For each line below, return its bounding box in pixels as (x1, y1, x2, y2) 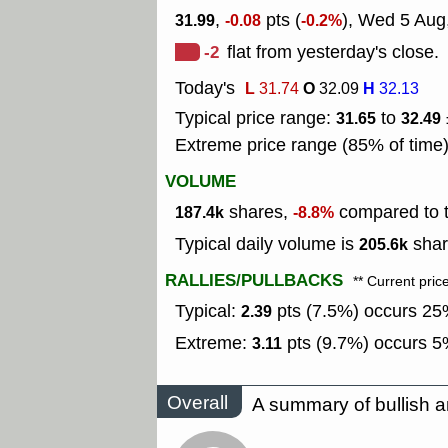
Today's (175, 76, 235, 101)
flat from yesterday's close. (227, 40, 439, 65)
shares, (224, 200, 293, 225)
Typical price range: (175, 106, 336, 131)
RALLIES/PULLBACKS (165, 268, 343, 294)
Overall (167, 389, 228, 415)
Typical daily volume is (175, 232, 359, 257)
